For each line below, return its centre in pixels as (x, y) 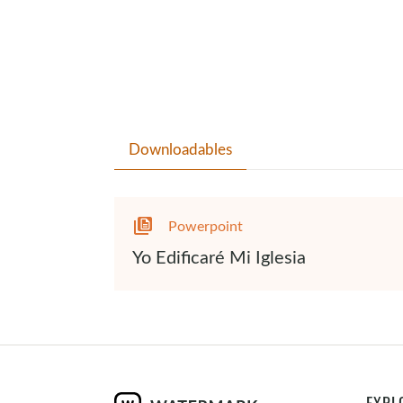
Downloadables (180, 149)
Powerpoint (206, 225)
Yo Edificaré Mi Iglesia (219, 256)
